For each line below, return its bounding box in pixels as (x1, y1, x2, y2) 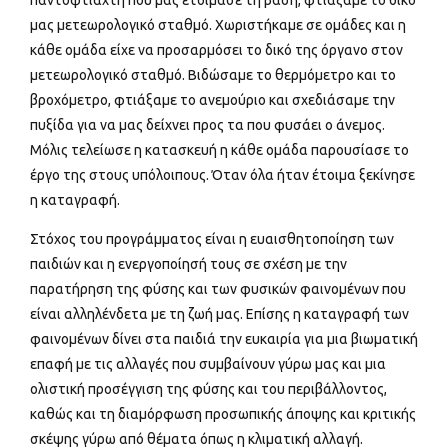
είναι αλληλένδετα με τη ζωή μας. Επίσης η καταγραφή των (30, 306, 409, 323)
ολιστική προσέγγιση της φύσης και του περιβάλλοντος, (30, 381, 387, 398)
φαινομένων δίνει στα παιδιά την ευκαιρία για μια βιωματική (30, 331, 418, 348)
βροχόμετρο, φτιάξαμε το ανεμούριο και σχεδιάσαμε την (30, 92, 395, 109)
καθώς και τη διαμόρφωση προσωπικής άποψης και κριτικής (30, 406, 416, 423)
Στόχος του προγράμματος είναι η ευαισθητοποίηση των (30, 231, 394, 248)
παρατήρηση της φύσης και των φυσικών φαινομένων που (30, 281, 406, 298)
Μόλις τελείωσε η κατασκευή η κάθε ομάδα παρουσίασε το (30, 142, 409, 159)
